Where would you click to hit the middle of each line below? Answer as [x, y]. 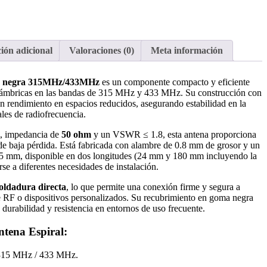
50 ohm [76, 135]
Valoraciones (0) [101, 51]
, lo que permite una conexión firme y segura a [153, 187]
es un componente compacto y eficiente [174, 82]
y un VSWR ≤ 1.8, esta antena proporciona [173, 135]
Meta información [187, 51]
